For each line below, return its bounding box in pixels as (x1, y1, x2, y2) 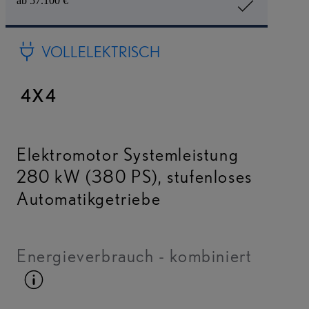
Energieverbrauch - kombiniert (17, 245, 252, 267)
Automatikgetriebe (17, 188, 161, 210)
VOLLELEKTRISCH (41, 42, 160, 61)
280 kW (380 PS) (17, 166, 159, 188)
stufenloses (167, 166, 252, 188)
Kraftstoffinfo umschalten (47, 268, 239, 290)
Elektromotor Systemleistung (17, 143, 239, 166)
